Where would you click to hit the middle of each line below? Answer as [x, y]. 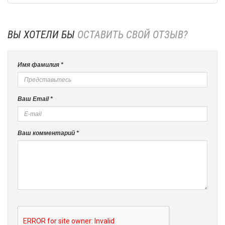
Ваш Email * [35, 99]
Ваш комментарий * [48, 133]
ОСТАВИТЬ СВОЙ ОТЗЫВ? [133, 35]
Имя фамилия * [40, 65]
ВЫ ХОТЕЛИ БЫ [42, 35]
